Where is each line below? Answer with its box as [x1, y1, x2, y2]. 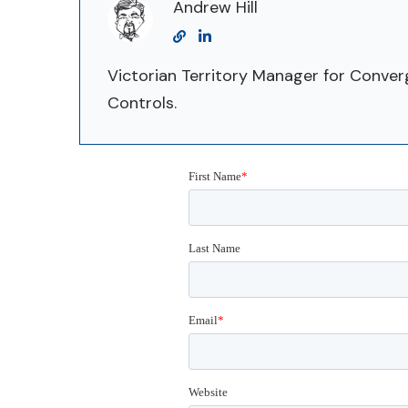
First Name [189, 168, 242, 183]
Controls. [107, 91, 178, 114]
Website [189, 384, 229, 399]
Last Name [189, 240, 241, 255]
